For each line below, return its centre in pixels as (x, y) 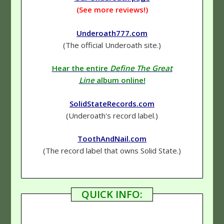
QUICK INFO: (112, 194)
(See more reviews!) (112, 10)
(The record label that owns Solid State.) (112, 151)
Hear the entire (81, 68)
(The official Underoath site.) (112, 45)
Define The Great (141, 68)
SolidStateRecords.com (112, 103)
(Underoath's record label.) (112, 115)
